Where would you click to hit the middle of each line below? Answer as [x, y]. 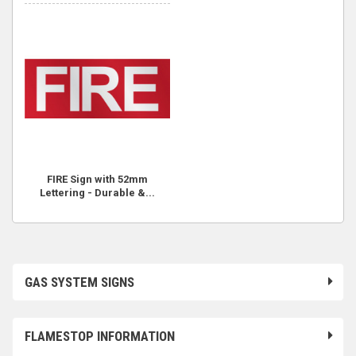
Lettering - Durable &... [97, 193]
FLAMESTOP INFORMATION [100, 336]
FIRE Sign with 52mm [97, 179]
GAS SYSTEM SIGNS [79, 282]
